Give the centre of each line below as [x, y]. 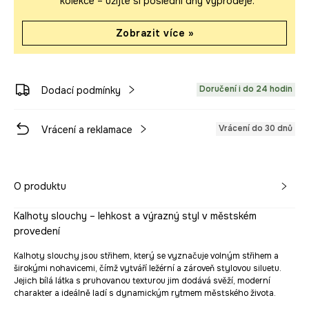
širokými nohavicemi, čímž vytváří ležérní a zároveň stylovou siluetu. [148, 268]
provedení [37, 231]
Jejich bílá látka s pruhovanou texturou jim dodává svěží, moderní [142, 281]
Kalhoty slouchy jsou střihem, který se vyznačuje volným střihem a [146, 256]
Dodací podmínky [81, 90]
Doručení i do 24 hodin [246, 89]
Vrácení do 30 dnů [256, 128]
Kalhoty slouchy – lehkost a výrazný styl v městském [135, 216]
